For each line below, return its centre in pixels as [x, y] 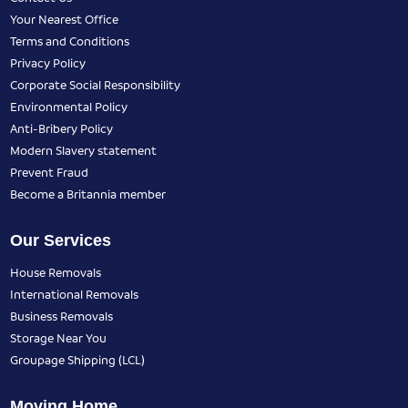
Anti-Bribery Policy [62, 128]
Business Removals [62, 316]
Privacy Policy [48, 63]
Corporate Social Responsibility [96, 85]
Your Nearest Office [65, 19]
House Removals [56, 272]
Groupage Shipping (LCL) [78, 360]
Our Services [61, 241]
